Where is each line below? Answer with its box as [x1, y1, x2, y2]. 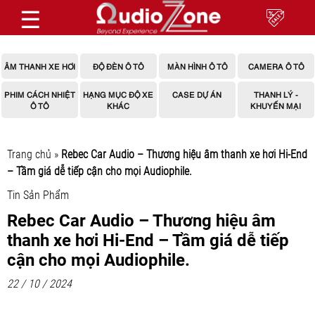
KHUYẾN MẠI [250, 100, 301, 110]
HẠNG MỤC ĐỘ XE [83, 89, 153, 99]
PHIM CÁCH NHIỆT [4, 89, 75, 99]
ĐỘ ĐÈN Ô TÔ [93, 60, 143, 71]
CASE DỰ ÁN [172, 89, 221, 99]
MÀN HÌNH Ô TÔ [167, 60, 227, 71]
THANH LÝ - [253, 89, 298, 99]
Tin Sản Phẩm [7, 188, 69, 202]
